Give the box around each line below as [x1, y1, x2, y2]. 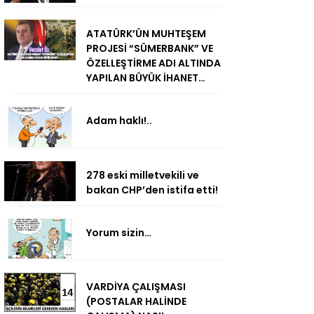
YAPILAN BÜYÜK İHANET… [86, 71, 205, 86]
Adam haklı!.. [86, 114, 152, 128]
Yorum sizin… [86, 225, 151, 240]
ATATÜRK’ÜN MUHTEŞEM [86, 27, 206, 41]
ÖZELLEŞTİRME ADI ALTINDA [86, 56, 221, 71]
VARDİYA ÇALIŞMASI [86, 279, 186, 294]
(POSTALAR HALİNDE [86, 294, 186, 308]
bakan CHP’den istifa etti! [86, 182, 218, 197]
